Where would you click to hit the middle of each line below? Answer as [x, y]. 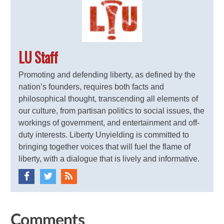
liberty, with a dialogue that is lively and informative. [109, 159]
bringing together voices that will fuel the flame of [105, 147]
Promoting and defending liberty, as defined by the [107, 75]
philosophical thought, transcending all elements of [108, 99]
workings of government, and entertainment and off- [109, 123]
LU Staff [38, 57]
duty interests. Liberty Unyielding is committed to [104, 135]
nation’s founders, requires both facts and [91, 87]
